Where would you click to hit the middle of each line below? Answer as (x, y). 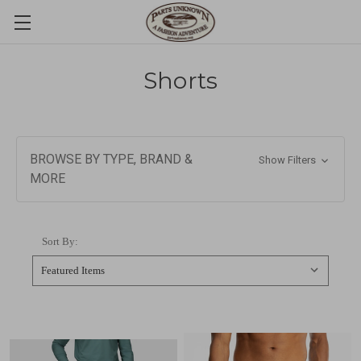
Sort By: (60, 241)
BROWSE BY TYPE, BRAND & (111, 159)
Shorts (180, 81)
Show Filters (288, 160)
